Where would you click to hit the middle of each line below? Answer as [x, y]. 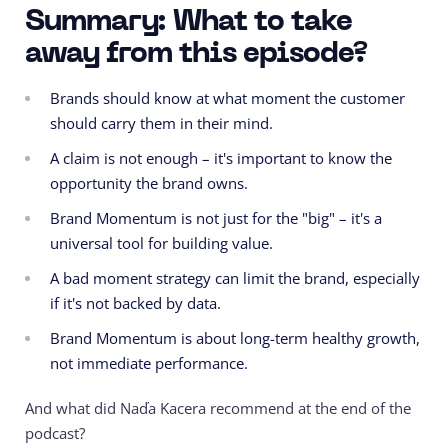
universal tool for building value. [161, 243]
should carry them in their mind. [161, 123]
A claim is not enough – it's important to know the [221, 158]
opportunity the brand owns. [149, 183]
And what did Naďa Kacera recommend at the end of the [218, 408]
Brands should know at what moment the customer [227, 98]
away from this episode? [196, 55]
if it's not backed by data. [135, 303]
